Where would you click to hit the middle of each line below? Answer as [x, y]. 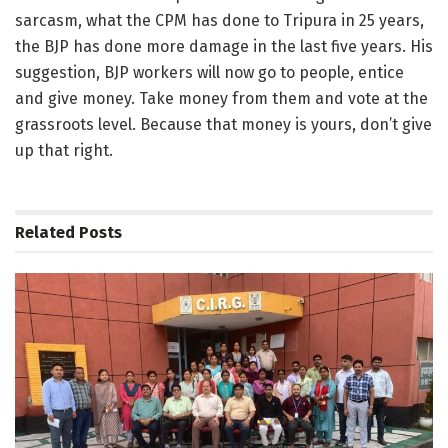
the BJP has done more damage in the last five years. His [224, 46]
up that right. [64, 150]
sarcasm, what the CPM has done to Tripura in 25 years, [219, 20]
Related [45, 232]
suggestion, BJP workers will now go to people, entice [209, 72]
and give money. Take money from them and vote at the [221, 98]
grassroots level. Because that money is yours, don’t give [223, 124]
